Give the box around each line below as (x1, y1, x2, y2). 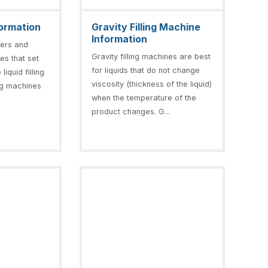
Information (91, 33, 147, 45)
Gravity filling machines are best (91, 52, 211, 61)
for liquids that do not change (91, 66, 200, 75)
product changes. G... (91, 107, 170, 116)
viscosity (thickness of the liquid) (91, 80, 212, 89)
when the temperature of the (91, 93, 196, 102)
